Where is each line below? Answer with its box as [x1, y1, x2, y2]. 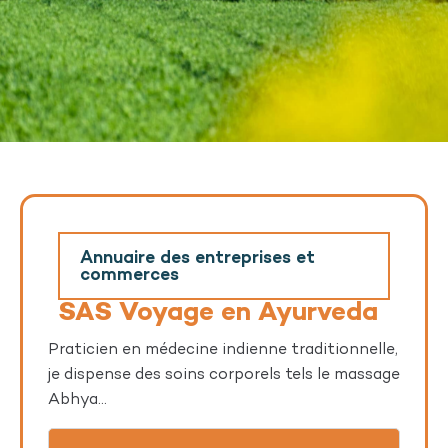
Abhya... [48, 392, 107, 410]
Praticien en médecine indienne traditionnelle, [48, 342, 398, 360]
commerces [80, 266, 179, 286]
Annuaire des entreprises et [80, 249, 315, 269]
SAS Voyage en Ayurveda [58, 300, 378, 329]
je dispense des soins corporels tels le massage [48, 367, 400, 385]
